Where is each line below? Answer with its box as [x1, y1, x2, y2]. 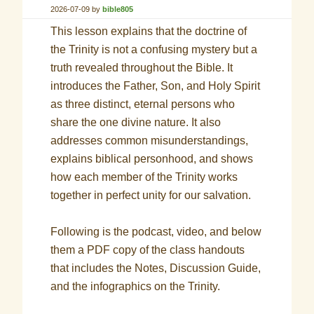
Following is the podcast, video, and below [50, 226, 262, 238]
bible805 [102, 5, 134, 13]
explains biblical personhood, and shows [50, 153, 254, 165]
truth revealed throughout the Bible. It [50, 62, 233, 74]
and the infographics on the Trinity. [50, 280, 221, 292]
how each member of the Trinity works [50, 171, 238, 183]
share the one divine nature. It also [50, 116, 221, 128]
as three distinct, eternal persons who [50, 98, 235, 110]
